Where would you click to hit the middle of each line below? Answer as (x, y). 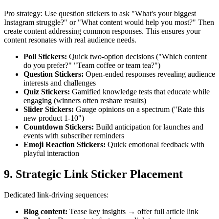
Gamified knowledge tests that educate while (140, 92)
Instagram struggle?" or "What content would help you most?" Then (109, 22)
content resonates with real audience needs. (70, 40)
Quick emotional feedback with (155, 145)
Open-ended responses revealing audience (149, 74)
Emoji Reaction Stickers (63, 145)
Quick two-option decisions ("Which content (137, 57)
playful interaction (51, 153)
